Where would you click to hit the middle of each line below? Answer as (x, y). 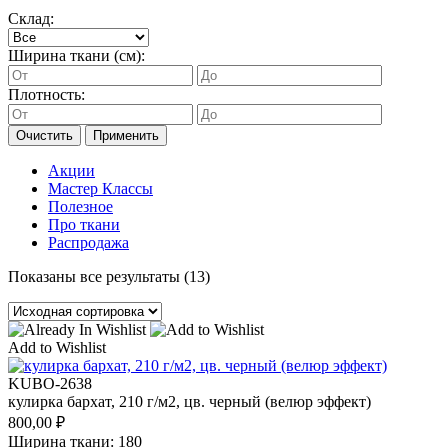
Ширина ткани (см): (76, 56)
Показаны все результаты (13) (109, 277)
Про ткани (84, 225)
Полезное (80, 207)
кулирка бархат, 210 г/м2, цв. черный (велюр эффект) (189, 402)
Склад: (31, 19)
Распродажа (88, 243)
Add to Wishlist (57, 348)
